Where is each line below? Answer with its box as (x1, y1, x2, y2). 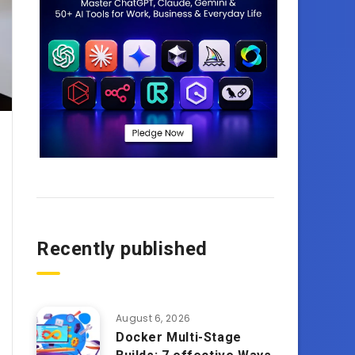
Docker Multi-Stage (116, 330, 242, 345)
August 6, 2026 (116, 311, 191, 325)
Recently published (36, 238, 208, 260)
